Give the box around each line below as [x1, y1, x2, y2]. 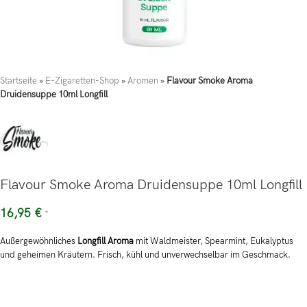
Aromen [127, 75, 158, 86]
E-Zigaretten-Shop [45, 75, 119, 86]
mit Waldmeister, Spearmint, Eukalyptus [134, 236, 293, 247]
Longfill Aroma [77, 236, 134, 247]
